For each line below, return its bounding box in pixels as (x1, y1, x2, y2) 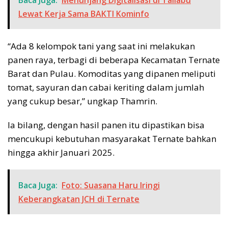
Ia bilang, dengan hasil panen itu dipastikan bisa (8, 119, 205, 131)
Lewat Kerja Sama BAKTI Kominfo (18, 8, 149, 20)
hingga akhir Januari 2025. (8, 147, 115, 159)
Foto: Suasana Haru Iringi (62, 180, 160, 191)
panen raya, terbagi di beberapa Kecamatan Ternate (8, 54, 220, 66)
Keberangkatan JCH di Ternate (18, 193, 139, 205)
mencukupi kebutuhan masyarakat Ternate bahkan (8, 133, 216, 145)
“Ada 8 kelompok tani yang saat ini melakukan (8, 40, 195, 52)
